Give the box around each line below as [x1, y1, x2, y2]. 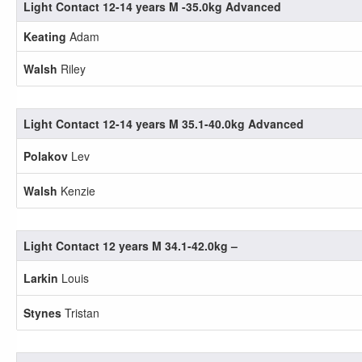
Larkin [23, 270, 58, 286]
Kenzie [57, 183, 95, 199]
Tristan [61, 305, 99, 321]
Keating [23, 28, 66, 44]
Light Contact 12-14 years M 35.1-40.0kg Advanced [23, 116, 304, 132]
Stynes [23, 305, 61, 321]
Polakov [23, 148, 68, 164]
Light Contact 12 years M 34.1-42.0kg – [23, 238, 238, 254]
